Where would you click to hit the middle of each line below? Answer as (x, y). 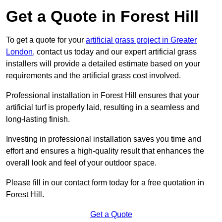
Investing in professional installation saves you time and (104, 139)
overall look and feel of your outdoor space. (81, 163)
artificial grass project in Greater (141, 40)
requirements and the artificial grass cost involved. (93, 76)
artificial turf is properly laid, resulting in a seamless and (103, 108)
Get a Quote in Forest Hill (102, 17)
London (19, 52)
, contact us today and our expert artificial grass (115, 52)
